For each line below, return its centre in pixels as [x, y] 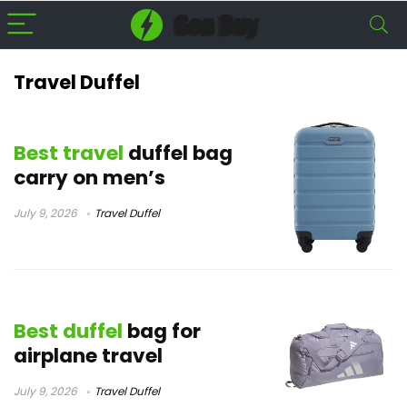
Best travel [69, 154]
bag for [162, 332]
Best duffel [68, 332]
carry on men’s [89, 178]
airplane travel [88, 356]
